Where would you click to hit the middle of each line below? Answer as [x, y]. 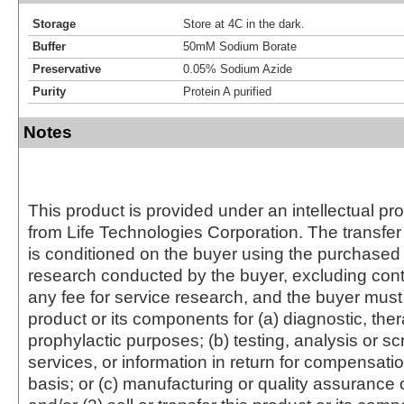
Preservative [67, 69]
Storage [54, 23]
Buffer [49, 46]
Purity [49, 91]
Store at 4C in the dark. [244, 23]
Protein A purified [227, 91]
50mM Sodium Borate [240, 46]
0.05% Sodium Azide [238, 69]
